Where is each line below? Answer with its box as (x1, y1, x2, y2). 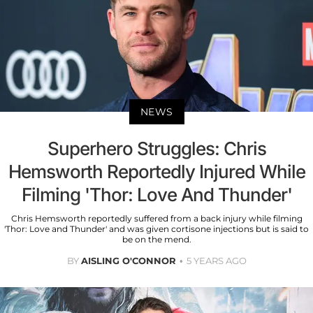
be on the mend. (122, 233, 191, 245)
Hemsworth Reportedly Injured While (8, 160, 305, 182)
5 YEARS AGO (186, 254, 247, 266)
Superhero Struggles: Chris (47, 137, 266, 159)
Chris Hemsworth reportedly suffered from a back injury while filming (10, 212, 303, 224)
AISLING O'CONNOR (80, 254, 176, 266)
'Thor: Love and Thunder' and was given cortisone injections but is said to (4, 223, 309, 234)
